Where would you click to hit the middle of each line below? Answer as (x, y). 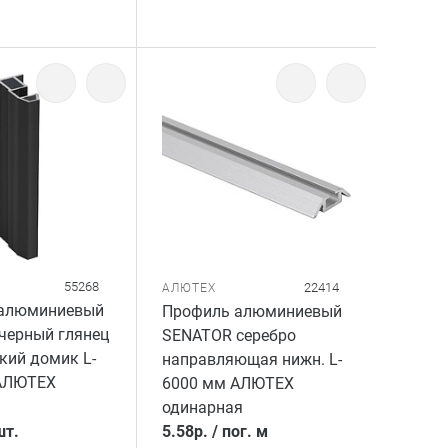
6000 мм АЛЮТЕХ (228, 384)
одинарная (203, 408)
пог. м (245, 432)
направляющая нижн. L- (252, 360)
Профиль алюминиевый (252, 312)
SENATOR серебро (229, 336)
